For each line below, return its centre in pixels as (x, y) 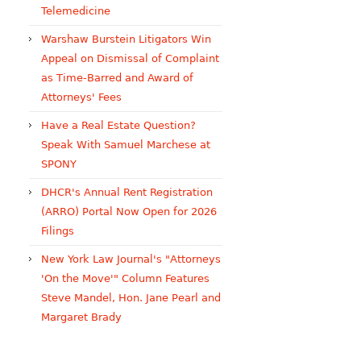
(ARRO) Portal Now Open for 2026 (129, 212)
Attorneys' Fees (81, 97)
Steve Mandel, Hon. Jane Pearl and (131, 298)
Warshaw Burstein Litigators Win (126, 39)
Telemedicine (76, 11)
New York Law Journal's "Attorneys (131, 259)
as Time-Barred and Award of (117, 78)
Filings (58, 231)
